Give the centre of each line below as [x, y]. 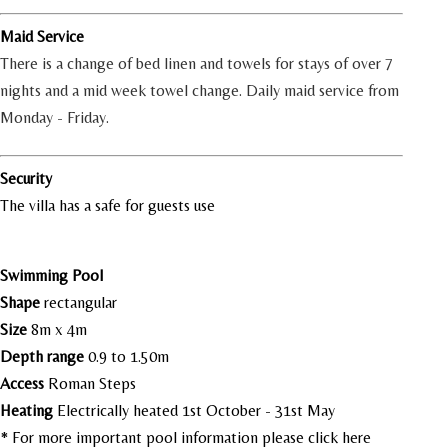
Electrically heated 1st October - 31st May [196, 410]
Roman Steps [92, 383]
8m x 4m [59, 329]
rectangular [82, 302]
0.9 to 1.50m [130, 356]
